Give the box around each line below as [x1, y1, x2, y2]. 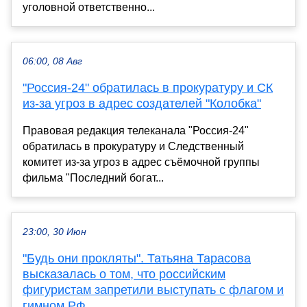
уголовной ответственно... [23, 1, 155, 14]
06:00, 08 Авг [23, 56, 82, 67]
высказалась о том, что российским [23, 267, 225, 282]
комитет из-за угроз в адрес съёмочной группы [23, 156, 260, 169]
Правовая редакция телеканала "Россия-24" [23, 125, 249, 137]
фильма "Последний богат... [23, 172, 164, 184]
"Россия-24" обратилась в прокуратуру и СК [23, 81, 273, 95]
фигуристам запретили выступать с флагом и [23, 283, 284, 297]
